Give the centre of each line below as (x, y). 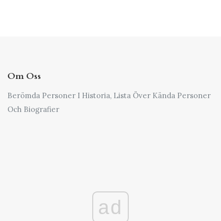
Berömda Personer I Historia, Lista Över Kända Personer (109, 96)
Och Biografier (33, 110)
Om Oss (24, 76)
